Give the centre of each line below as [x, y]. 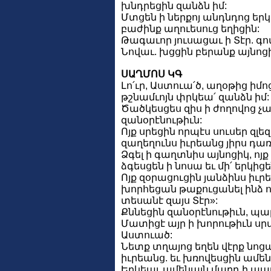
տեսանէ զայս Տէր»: [169, 200]
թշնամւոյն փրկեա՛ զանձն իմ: [195, 97]
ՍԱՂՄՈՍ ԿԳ [152, 74]
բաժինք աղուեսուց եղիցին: [190, 28]
